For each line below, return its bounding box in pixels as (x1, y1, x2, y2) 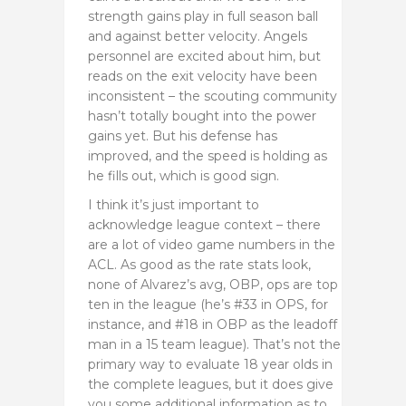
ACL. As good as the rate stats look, (88, 256, 311, 273)
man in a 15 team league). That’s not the (88, 335, 341, 353)
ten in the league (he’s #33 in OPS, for (88, 295, 328, 313)
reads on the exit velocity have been (88, 67, 317, 84)
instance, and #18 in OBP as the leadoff (88, 315, 337, 333)
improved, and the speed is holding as (88, 147, 327, 164)
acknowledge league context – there (88, 216, 321, 233)
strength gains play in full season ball (88, 7, 318, 24)
